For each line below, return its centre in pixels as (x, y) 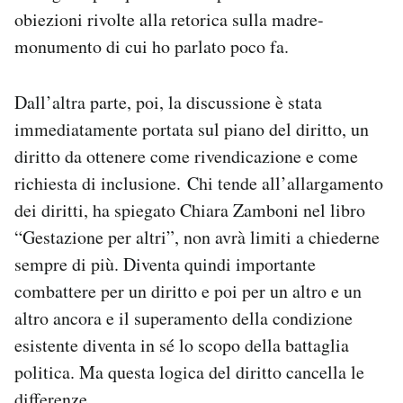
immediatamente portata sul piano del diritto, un (192, 129)
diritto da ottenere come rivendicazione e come (186, 156)
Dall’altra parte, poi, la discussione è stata (168, 102)
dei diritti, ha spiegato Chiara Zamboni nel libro (190, 210)
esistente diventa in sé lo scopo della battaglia (182, 345)
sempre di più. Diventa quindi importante (165, 264)
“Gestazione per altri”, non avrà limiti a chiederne (197, 237)
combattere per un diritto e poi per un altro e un (188, 291)
